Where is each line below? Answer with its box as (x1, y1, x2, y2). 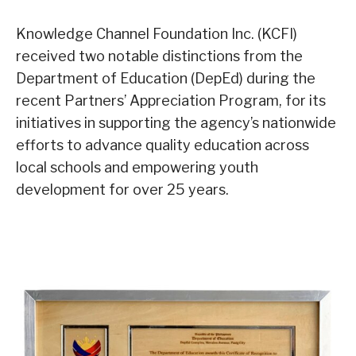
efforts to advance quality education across (16, 136, 309, 153)
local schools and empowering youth (16, 158, 258, 176)
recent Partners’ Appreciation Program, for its (16, 91, 326, 109)
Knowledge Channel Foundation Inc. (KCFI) (16, 25, 297, 42)
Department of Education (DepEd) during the (16, 69, 315, 87)
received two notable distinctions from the (16, 47, 303, 64)
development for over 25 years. (16, 180, 229, 198)
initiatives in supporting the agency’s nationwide (16, 114, 336, 131)
